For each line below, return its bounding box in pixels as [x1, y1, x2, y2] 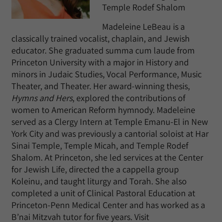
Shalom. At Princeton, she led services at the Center [11, 152, 203, 163]
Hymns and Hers [11, 92, 72, 104]
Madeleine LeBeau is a [102, 21, 185, 32]
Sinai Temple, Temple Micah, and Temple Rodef [11, 140, 188, 151]
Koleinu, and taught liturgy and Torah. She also [11, 175, 187, 187]
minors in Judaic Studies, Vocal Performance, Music [11, 68, 202, 80]
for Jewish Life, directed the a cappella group [11, 164, 179, 175]
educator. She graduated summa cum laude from [11, 45, 195, 56]
